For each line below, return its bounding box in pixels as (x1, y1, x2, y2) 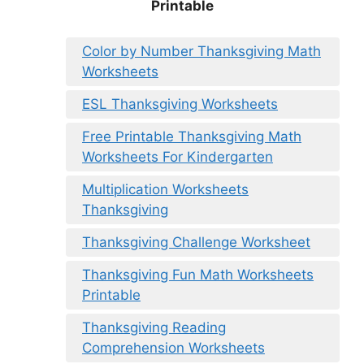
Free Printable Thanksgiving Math (82, 128, 301, 145)
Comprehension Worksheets (82, 339, 265, 356)
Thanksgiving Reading (82, 318, 226, 336)
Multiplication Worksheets (82, 180, 249, 197)
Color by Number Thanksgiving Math (82, 42, 321, 59)
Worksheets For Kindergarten (82, 148, 273, 165)
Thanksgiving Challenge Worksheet (82, 233, 310, 250)
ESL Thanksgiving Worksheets (82, 95, 278, 112)
